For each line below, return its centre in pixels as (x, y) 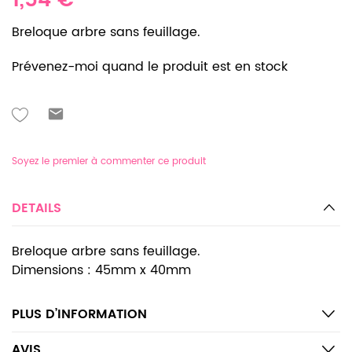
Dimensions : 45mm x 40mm (101, 270)
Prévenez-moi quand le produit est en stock (150, 67)
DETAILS (37, 208)
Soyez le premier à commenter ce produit (109, 161)
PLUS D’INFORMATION (79, 314)
